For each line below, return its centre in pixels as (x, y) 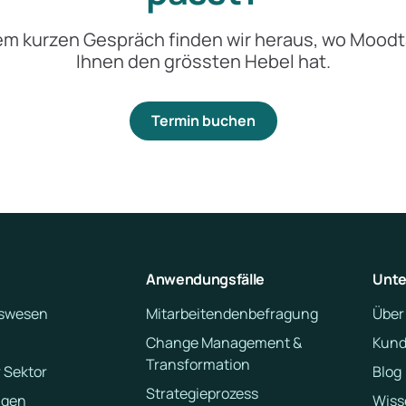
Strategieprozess (202, 393)
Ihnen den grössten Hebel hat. (203, 61)
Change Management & (223, 343)
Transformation (198, 364)
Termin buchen (203, 121)
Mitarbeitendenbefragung (232, 314)
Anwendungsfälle (205, 279)
